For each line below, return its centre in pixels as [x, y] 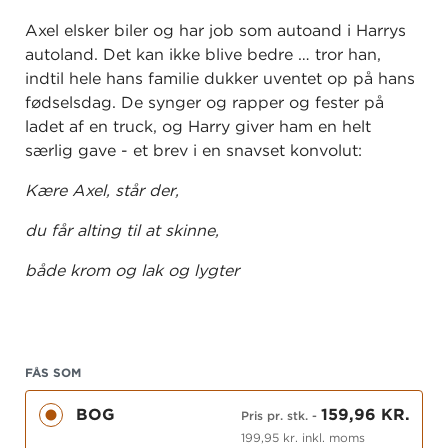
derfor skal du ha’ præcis [122, 431]
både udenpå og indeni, [119, 311]
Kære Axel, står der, [102, 191]
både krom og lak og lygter [132, 271]
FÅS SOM [53, 373]
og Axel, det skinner [103, 351]
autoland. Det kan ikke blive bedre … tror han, [203, 55]
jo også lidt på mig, [100, 391]
